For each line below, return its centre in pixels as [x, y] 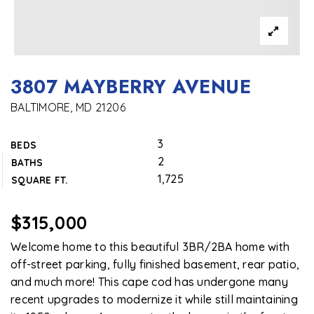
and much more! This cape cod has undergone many [149, 282]
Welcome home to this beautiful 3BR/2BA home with [150, 247]
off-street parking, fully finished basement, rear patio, [155, 264]
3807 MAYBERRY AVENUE [131, 87]
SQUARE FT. [40, 180]
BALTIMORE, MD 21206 [68, 107]
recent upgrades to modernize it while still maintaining [154, 299]
